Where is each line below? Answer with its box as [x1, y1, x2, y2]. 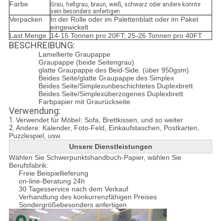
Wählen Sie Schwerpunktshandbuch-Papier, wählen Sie [8, 153, 182, 162]
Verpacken [9, 15, 42, 24]
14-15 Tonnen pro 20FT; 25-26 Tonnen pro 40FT [50, 32, 202, 40]
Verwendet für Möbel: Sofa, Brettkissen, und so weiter [15, 116, 183, 124]
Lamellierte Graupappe [38, 50, 110, 59]
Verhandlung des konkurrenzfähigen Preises [18, 193, 157, 201]
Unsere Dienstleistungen [69, 143, 152, 151]
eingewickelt [50, 23, 88, 32]
